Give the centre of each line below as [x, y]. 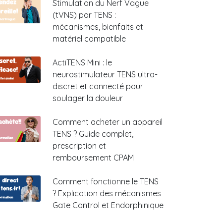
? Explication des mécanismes [107, 193]
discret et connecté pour [98, 86]
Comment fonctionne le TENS [106, 181]
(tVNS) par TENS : [84, 15]
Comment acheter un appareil [108, 122]
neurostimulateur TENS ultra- [105, 74]
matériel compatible [89, 39]
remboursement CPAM [93, 158]
